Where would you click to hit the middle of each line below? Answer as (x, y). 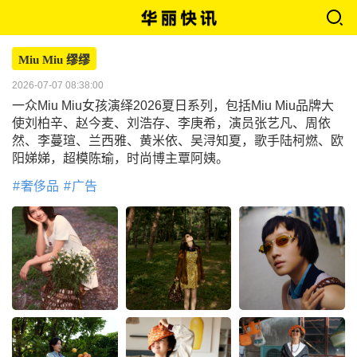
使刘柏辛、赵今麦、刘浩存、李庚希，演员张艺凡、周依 (171, 123)
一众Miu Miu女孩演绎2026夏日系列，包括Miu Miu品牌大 (173, 106)
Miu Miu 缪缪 (54, 60)
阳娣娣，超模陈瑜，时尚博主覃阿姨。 (120, 158)
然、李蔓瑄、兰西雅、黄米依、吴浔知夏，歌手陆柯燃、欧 (178, 141)
